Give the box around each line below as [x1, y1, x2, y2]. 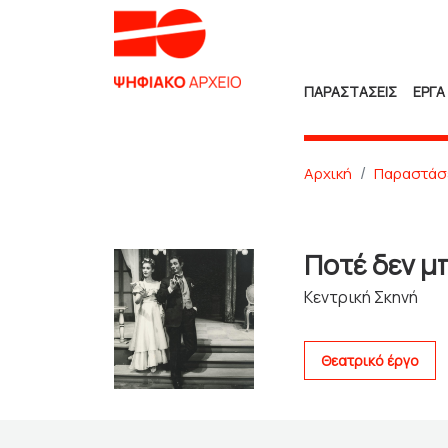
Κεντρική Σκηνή [304, 286, 418, 309]
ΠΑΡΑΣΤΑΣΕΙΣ [304, 81, 397, 101]
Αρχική [304, 163, 352, 185]
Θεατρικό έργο [321, 351, 419, 371]
